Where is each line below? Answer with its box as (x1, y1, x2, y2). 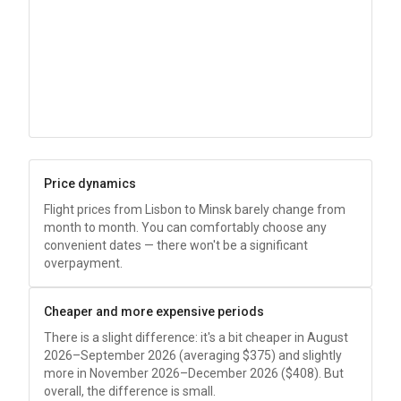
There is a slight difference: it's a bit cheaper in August (44, 330, 348, 345)
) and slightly (271, 348, 342, 363)
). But (314, 366, 344, 380)
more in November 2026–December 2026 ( (44, 366, 286, 380)
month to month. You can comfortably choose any (44, 220, 327, 235)
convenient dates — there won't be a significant (44, 238, 308, 252)
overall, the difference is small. (44, 384, 216, 398)
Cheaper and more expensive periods (44, 304, 264, 319)
